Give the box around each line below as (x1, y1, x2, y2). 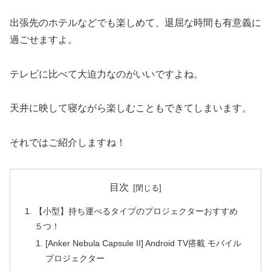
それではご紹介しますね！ (10, 137, 126, 148)
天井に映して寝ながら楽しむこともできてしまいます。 (10, 103, 252, 114)
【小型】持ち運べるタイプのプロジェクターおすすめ (34, 206, 238, 217)
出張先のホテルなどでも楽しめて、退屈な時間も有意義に (10, 17, 261, 28)
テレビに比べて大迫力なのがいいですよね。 (10, 68, 203, 79)
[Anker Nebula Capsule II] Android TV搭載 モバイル (45, 238, 241, 249)
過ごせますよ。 (10, 34, 77, 45)
